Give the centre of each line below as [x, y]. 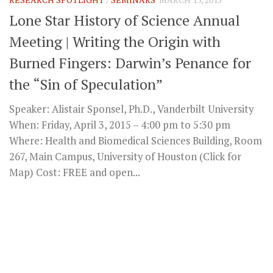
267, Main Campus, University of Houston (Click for [125, 157]
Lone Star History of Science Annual [125, 20]
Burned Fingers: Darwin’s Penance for [130, 63]
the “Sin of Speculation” [86, 84]
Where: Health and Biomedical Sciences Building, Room [136, 141]
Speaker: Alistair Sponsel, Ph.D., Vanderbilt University [131, 109]
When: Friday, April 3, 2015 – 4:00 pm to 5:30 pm [120, 125]
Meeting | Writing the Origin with [115, 42]
